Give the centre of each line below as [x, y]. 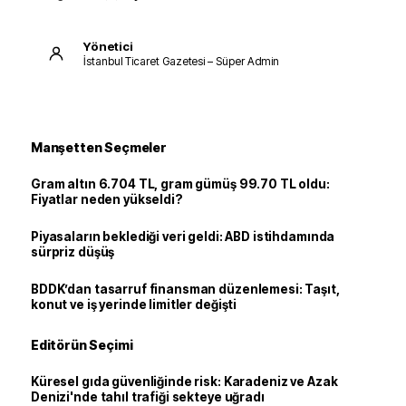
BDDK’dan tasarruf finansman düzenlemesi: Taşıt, [185, 289]
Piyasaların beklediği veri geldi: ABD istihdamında [183, 237]
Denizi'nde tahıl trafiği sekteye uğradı [148, 397]
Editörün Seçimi [82, 345]
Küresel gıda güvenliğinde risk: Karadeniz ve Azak [184, 382]
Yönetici [108, 46]
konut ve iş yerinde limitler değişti [134, 304]
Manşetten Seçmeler [99, 147]
